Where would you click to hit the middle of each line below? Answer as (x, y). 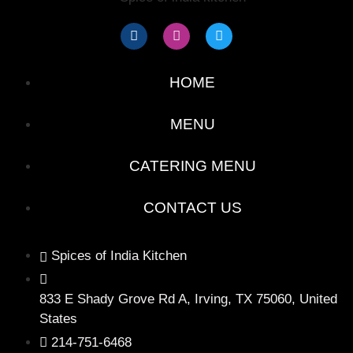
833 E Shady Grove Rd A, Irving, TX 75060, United (188, 299)
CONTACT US (192, 207)
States (58, 318)
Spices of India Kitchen (119, 255)
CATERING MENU (192, 165)
